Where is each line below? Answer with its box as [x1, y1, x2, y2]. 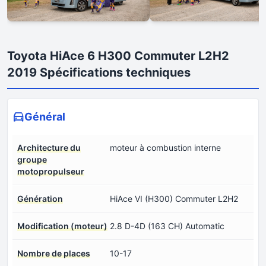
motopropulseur [17, 166, 84, 176]
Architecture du [17, 142, 81, 153]
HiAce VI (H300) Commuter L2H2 [110, 193, 238, 204]
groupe [17, 154, 47, 164]
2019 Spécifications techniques [7, 65, 191, 80]
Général [24, 110, 65, 123]
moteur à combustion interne [110, 142, 221, 153]
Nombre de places [17, 248, 90, 258]
